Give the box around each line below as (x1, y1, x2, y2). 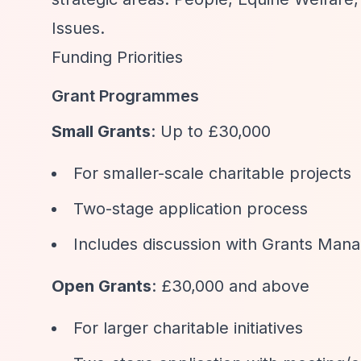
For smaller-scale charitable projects (73, 164, 351, 183)
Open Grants (52, 276, 151, 296)
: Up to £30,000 (151, 122, 271, 141)
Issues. (52, 19, 105, 38)
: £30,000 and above (151, 276, 309, 296)
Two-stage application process (73, 199, 308, 218)
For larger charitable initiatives (73, 318, 303, 338)
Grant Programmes (52, 86, 199, 106)
